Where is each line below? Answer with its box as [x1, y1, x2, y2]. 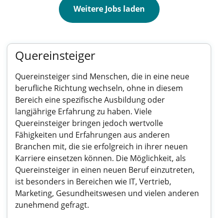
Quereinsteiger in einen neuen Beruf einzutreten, [15, 164, 195, 175]
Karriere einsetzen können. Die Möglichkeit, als [15, 153, 186, 163]
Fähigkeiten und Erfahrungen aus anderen [15, 129, 170, 140]
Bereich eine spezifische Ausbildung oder [15, 94, 165, 105]
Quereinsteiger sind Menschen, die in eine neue [15, 71, 189, 82]
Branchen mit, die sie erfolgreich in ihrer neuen [15, 141, 188, 152]
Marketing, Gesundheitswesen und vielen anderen [15, 188, 199, 199]
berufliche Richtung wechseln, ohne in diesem [15, 83, 183, 93]
